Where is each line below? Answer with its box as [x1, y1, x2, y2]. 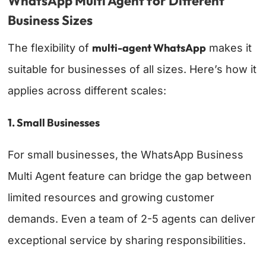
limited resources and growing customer [8, 191, 215, 204]
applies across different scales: [8, 84, 167, 97]
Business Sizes [8, 12, 93, 29]
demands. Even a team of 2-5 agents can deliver [8, 213, 256, 226]
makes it [206, 42, 252, 55]
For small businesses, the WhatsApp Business [8, 148, 244, 161]
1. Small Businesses [8, 116, 100, 130]
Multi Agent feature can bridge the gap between [8, 170, 252, 183]
